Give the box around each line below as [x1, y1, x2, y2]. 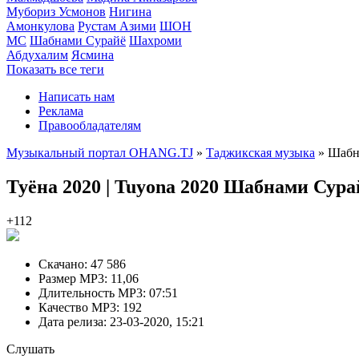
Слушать [6, 341, 54, 356]
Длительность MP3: [38, 285, 146, 300]
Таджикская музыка [206, 146, 315, 159]
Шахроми [129, 34, 182, 47]
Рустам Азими [78, 19, 156, 33]
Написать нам [38, 90, 115, 103]
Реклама [38, 104, 83, 118]
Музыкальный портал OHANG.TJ [6, 146, 193, 159]
